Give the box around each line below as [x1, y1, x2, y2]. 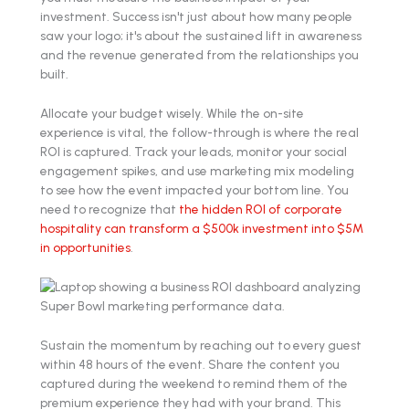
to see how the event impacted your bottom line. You [40, 183, 349, 197]
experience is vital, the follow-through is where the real [40, 125, 359, 140]
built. [40, 67, 68, 82]
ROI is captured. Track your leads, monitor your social [40, 144, 347, 159]
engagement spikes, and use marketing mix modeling [40, 163, 354, 178]
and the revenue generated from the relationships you [40, 47, 359, 63]
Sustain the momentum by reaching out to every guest [40, 337, 362, 352]
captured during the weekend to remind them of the [40, 375, 348, 391]
